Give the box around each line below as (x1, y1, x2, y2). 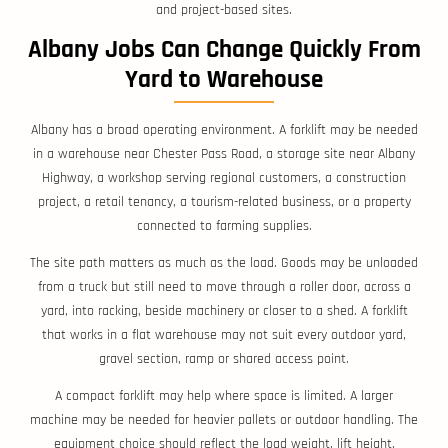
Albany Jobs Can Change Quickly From (27, 34, 421, 67)
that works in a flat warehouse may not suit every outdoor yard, (42, 326, 406, 345)
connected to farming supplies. (136, 217, 312, 236)
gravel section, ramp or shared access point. (99, 350, 349, 369)
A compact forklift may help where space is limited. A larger (55, 387, 393, 406)
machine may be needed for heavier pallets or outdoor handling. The (30, 411, 418, 430)
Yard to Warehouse (125, 64, 323, 97)
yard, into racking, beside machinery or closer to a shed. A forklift (40, 302, 408, 321)
